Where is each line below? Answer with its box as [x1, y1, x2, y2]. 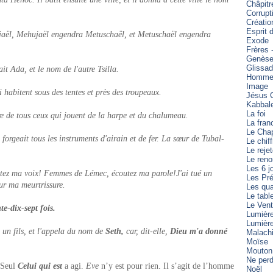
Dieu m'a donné [170, 227, 227, 236]
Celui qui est [18, 261, 62, 271]
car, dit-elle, [124, 227, 170, 236]
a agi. [62, 261, 86, 271]
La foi [246, 109, 266, 118]
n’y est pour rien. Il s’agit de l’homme [99, 261, 234, 271]
